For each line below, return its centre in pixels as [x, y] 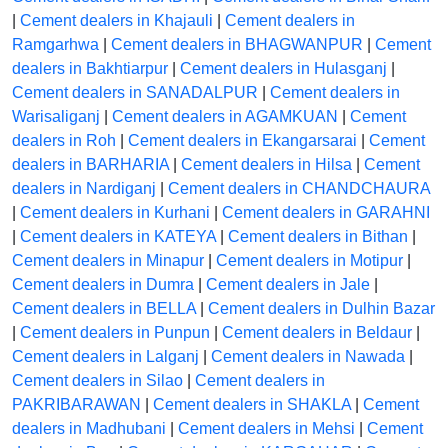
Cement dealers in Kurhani [115, 213]
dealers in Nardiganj [84, 189]
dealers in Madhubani [89, 429]
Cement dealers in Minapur [108, 261]
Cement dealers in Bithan [318, 237]
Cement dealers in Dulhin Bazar [321, 309]
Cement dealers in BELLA [104, 309]
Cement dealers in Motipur [309, 261]
